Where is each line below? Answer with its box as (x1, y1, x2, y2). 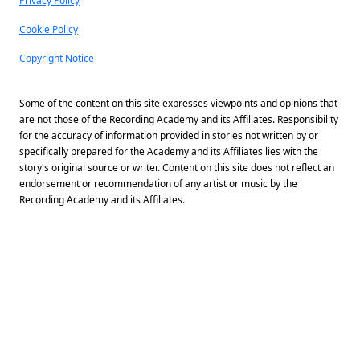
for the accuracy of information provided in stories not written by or (19, 129, 318, 142)
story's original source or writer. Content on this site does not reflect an (19, 161, 334, 174)
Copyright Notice (19, 51, 94, 65)
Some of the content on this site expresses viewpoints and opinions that (19, 96, 337, 110)
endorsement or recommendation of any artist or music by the (19, 177, 297, 190)
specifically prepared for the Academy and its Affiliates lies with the (19, 145, 318, 158)
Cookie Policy (19, 22, 78, 36)
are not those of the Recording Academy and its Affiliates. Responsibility (19, 112, 338, 126)
